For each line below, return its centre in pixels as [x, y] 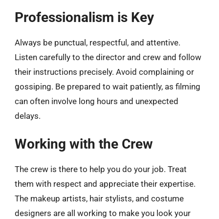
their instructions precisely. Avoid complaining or [104, 72]
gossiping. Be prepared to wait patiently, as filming [108, 87]
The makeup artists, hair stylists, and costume [99, 198]
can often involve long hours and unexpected [97, 101]
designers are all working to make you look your [103, 213]
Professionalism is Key [84, 17]
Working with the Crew [84, 144]
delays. [28, 116]
